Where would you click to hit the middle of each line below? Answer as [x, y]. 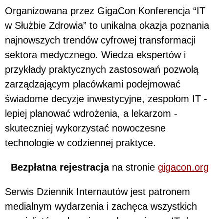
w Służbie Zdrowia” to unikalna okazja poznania [107, 25]
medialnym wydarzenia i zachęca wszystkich [101, 206]
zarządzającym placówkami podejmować [93, 84]
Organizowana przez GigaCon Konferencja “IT [105, 11]
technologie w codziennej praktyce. [80, 143]
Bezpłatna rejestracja [61, 167]
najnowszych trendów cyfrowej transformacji [100, 40]
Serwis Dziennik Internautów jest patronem [98, 192]
